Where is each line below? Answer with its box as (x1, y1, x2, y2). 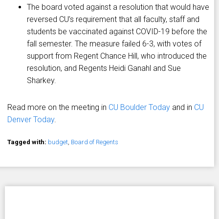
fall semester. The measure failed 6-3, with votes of (27, 39, 201, 49)
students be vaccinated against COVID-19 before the (27, 27, 207, 37)
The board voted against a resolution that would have (27, 2, 209, 12)
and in (170, 103, 194, 112)
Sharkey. (27, 76, 56, 86)
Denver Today (7, 115, 54, 125)
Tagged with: (7, 138, 48, 146)
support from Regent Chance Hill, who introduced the (27, 51, 207, 61)
